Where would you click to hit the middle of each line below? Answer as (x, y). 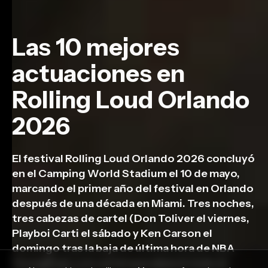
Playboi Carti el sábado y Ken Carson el (112, 233)
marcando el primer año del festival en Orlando (133, 188)
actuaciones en (98, 73)
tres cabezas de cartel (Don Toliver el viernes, (131, 218)
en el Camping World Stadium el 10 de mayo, (126, 173)
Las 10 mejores (96, 47)
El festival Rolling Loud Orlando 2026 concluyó (133, 159)
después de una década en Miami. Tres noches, (133, 203)
